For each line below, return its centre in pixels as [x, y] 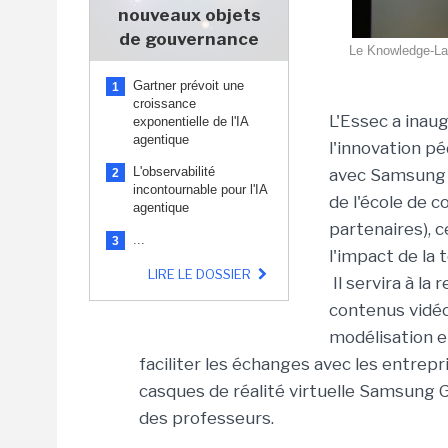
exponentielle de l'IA [190, 121]
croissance [164, 103]
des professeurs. [206, 418]
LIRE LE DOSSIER [200, 274]
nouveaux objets [189, 15]
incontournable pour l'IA [200, 189]
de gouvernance [189, 39]
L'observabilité [174, 171]
